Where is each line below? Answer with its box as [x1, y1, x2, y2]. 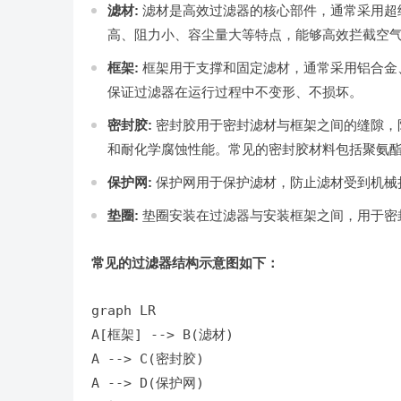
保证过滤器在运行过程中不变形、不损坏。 [107, 84, 363, 99]
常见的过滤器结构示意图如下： [91, 255, 279, 270]
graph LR [91, 303, 156, 319]
